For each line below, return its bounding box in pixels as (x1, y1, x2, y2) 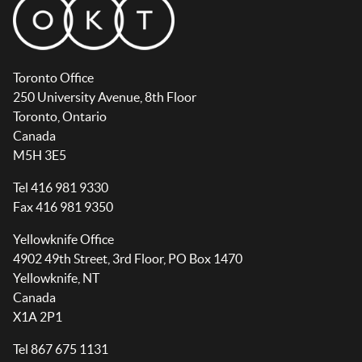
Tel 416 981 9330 (13, 180, 108, 196)
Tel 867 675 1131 (13, 342, 108, 357)
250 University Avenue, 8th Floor (13, 90, 196, 105)
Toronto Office (13, 70, 94, 86)
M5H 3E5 (13, 148, 66, 163)
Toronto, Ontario (13, 109, 107, 124)
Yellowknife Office (13, 232, 114, 247)
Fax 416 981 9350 (13, 200, 113, 215)
